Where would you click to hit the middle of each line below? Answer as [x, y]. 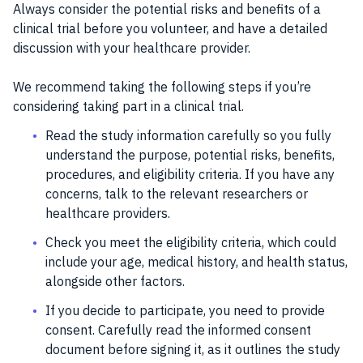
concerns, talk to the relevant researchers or [177, 193]
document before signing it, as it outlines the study [193, 349]
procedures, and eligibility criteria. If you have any [190, 174]
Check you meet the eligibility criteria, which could [191, 242]
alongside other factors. [115, 281]
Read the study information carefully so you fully [188, 135]
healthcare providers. [108, 213]
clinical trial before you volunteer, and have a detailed [170, 28]
